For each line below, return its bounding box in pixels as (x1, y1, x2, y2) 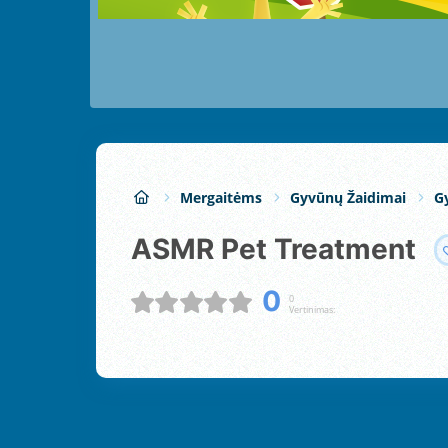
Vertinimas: (288, 302, 335, 316)
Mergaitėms (180, 187, 262, 207)
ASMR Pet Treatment (152, 232, 416, 267)
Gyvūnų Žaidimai (290, 187, 406, 207)
